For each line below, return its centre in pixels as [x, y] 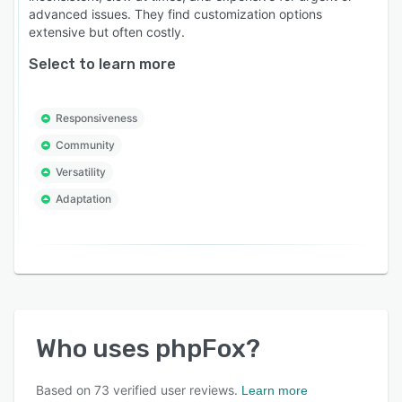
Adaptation [83, 198]
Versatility [81, 171]
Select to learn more [102, 64]
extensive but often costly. [107, 31]
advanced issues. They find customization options [175, 13]
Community [85, 144]
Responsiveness [96, 118]
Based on [65, 389]
